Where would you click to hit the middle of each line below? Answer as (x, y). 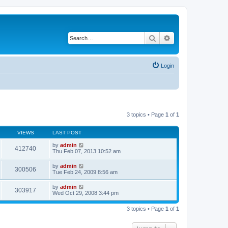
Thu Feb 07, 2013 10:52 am (87, 151)
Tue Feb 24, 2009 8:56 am (85, 172)
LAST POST (67, 132)
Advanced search (198, 38)
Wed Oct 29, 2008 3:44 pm (85, 193)
